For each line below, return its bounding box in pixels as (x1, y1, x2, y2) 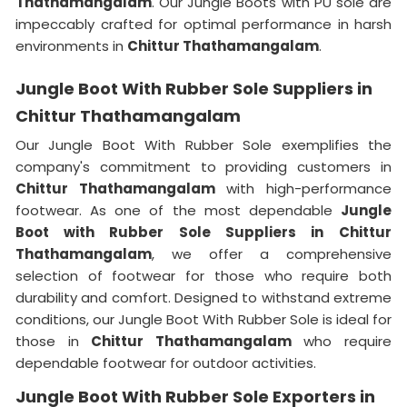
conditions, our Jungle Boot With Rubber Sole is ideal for (15, 310, 392, 329)
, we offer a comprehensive (152, 244, 392, 263)
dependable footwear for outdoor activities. (15, 353, 316, 372)
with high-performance (214, 179, 392, 198)
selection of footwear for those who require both (15, 266, 392, 285)
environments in (15, 36, 127, 55)
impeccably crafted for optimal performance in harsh (15, 15, 392, 34)
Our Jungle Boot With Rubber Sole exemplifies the (15, 135, 392, 154)
